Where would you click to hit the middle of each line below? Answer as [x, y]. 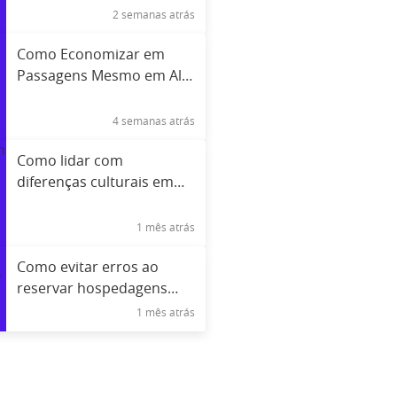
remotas [45, 310]
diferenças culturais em [95, 182]
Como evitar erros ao [87, 267]
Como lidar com [70, 161]
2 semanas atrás [154, 15]
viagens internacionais [91, 203]
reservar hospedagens [92, 288]
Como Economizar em [90, 54]
